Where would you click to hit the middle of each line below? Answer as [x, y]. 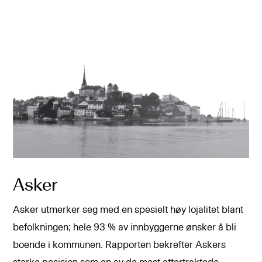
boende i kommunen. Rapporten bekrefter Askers [120, 245]
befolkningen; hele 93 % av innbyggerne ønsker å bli [125, 227]
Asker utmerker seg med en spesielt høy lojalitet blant [128, 210]
